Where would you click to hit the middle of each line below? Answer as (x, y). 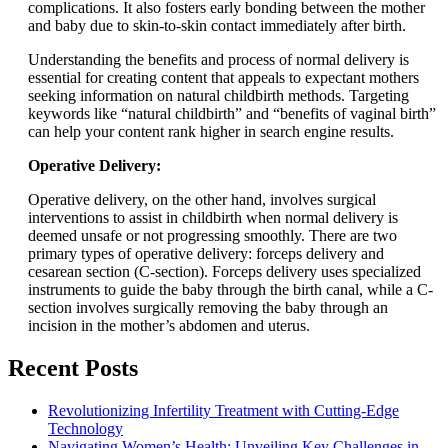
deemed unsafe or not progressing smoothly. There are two (212, 236)
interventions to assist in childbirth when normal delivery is (213, 218)
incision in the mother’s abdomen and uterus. (169, 326)
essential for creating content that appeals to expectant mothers (223, 78)
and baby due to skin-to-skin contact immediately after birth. (217, 26)
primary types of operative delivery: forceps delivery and (206, 254)
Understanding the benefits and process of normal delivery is (218, 60)
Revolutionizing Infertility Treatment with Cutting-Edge (223, 411)
